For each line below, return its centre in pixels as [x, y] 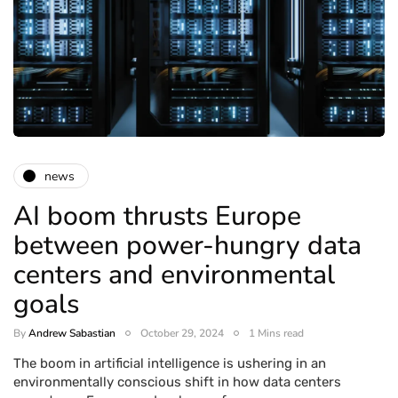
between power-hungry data [187, 246]
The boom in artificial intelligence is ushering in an [170, 364]
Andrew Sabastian [72, 334]
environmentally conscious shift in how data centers [177, 382]
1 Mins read [276, 334]
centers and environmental [174, 275]
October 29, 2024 [182, 334]
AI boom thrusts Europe [157, 217]
